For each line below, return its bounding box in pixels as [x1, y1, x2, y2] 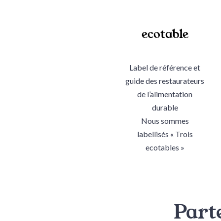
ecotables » [145, 142, 184, 152]
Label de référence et [129, 62, 201, 72]
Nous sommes [141, 115, 189, 125]
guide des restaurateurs [125, 75, 205, 85]
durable [151, 102, 178, 112]
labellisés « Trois [137, 129, 193, 139]
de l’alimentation [137, 89, 193, 99]
